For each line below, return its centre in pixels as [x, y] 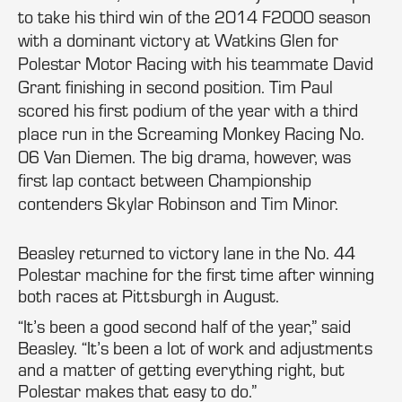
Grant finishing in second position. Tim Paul [175, 87]
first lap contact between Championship [165, 180]
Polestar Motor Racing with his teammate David [196, 63]
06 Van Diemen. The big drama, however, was [184, 157]
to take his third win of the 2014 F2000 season [194, 17]
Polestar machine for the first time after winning [196, 274]
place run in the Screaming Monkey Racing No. [191, 133]
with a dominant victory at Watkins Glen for [178, 40]
